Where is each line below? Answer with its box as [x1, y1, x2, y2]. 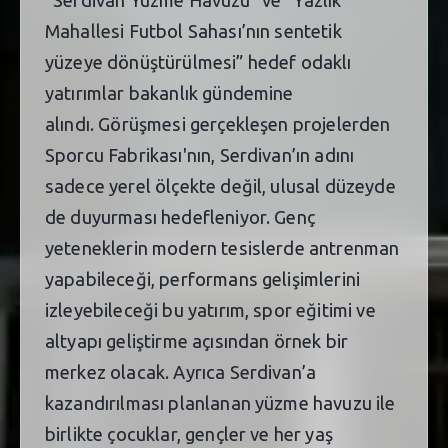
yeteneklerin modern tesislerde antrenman [45, 237, 400, 258]
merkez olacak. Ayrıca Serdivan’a [45, 361, 317, 382]
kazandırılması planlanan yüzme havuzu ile [45, 392, 396, 413]
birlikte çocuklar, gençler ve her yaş [45, 423, 333, 444]
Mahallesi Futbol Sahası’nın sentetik [45, 20, 342, 41]
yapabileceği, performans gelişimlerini [45, 268, 361, 289]
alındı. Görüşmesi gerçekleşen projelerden [45, 113, 391, 134]
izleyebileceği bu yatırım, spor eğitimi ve [45, 299, 376, 320]
